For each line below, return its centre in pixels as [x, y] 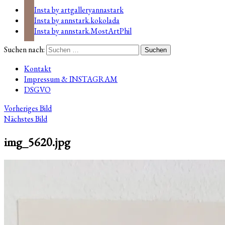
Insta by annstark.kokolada [77, 20]
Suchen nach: [24, 49]
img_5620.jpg [37, 142]
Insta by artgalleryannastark [79, 10]
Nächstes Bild [26, 119]
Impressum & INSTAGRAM [71, 79]
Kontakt [38, 68]
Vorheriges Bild [28, 108]
